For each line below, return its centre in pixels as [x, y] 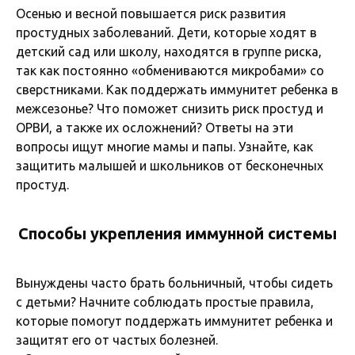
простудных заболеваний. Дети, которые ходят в [166, 32]
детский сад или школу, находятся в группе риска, [169, 51]
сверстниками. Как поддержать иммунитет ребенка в [177, 89]
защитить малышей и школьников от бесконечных [170, 165]
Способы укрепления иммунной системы [177, 233]
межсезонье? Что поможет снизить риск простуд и [170, 108]
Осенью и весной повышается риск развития [151, 13]
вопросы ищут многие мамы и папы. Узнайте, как [164, 146]
